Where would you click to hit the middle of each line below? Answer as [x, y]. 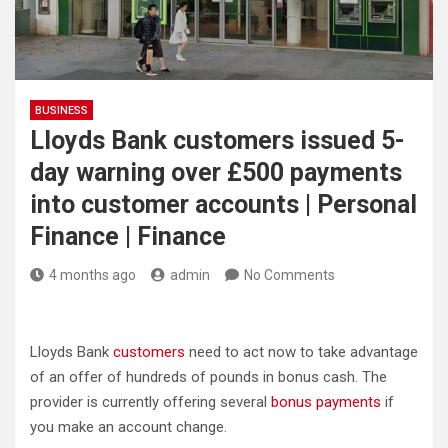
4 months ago [92, 275]
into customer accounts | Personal [223, 204]
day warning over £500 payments [216, 172]
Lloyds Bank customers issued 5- [217, 140]
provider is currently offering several [150, 402]
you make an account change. [128, 427]
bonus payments [326, 402]
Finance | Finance [128, 236]
